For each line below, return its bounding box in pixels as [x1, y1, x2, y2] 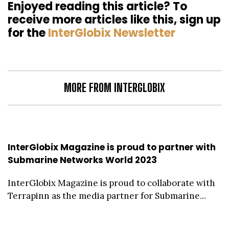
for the [8, 25, 48, 41]
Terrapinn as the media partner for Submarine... [8, 190, 206, 201]
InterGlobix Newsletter [48, 25, 175, 41]
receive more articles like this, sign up [8, 11, 221, 28]
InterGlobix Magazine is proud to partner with [8, 141, 216, 153]
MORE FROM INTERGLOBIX [64, 80, 165, 95]
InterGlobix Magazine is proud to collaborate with [8, 177, 215, 189]
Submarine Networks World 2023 [8, 153, 157, 166]
